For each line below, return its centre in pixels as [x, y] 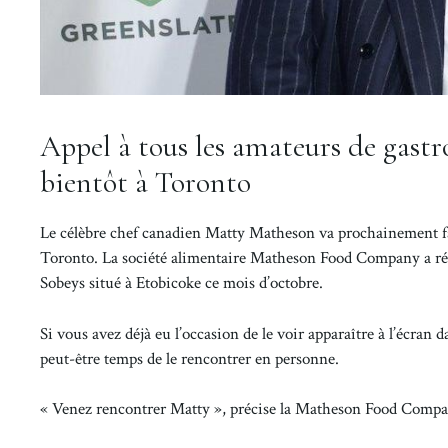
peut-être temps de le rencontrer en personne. [189, 358]
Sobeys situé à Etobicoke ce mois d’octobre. [181, 283]
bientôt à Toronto [145, 183]
